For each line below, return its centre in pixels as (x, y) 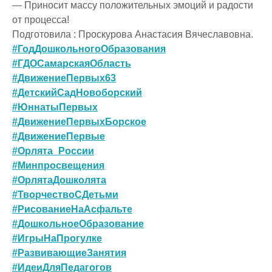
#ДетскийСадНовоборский (77, 92)
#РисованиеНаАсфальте (72, 209)
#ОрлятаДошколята (59, 180)
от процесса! (41, 19)
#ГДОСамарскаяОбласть (72, 63)
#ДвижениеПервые (59, 136)
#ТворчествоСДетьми (65, 194)
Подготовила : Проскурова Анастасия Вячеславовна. (133, 34)
